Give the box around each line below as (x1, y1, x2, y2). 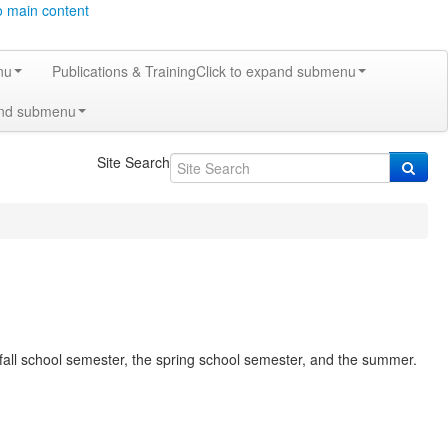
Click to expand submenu (196, 61, 356, 81)
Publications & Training (52, 61, 196, 81)
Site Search (96, 152, 170, 172)
